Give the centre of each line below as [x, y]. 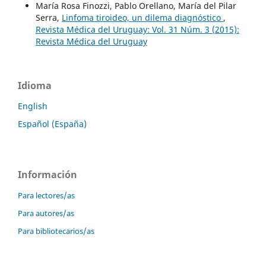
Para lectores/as [46, 196]
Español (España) [52, 124]
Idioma [35, 86]
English [33, 106]
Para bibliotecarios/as [56, 231]
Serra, [48, 18]
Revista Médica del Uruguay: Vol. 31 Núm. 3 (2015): [137, 30]
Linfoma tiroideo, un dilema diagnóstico [142, 18]
